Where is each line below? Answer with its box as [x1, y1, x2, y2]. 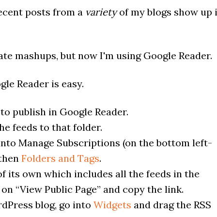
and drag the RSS [131, 198, 211, 211]
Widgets [93, 198, 131, 211]
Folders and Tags [21, 152, 99, 164]
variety [85, 5, 117, 18]
